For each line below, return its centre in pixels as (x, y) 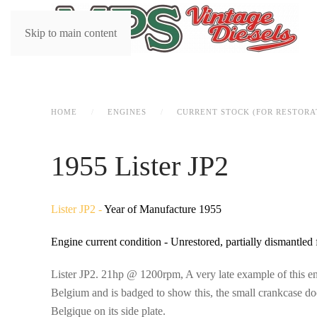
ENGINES (127, 112)
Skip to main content (71, 33)
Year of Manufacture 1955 (163, 209)
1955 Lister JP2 (140, 166)
